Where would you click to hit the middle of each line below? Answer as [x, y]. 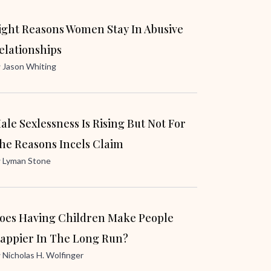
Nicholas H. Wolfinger [43, 255]
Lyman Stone [27, 161]
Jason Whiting [29, 66]
